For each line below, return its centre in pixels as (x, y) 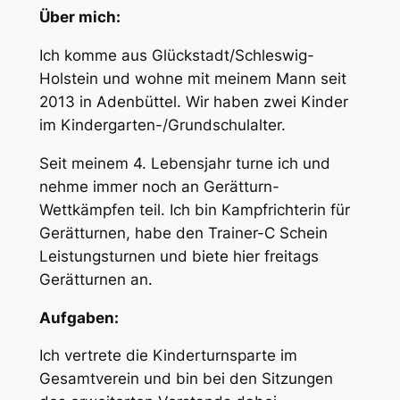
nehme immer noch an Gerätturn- (159, 186)
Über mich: (79, 17)
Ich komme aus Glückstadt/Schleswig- (176, 56)
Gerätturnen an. (96, 279)
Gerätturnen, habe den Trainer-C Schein (183, 233)
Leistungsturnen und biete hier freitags (179, 256)
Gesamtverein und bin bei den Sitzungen (186, 379)
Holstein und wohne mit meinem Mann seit (192, 79)
